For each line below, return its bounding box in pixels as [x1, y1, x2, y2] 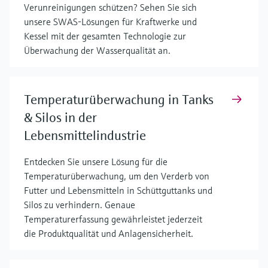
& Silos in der [24, 109, 97, 126]
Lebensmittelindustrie [24, 127, 146, 144]
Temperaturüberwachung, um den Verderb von [24, 170, 209, 182]
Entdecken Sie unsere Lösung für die [24, 156, 167, 167]
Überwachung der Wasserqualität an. [24, 44, 170, 56]
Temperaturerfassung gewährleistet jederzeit [24, 213, 202, 225]
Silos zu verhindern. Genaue [24, 199, 135, 211]
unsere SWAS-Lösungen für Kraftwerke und [24, 16, 197, 28]
